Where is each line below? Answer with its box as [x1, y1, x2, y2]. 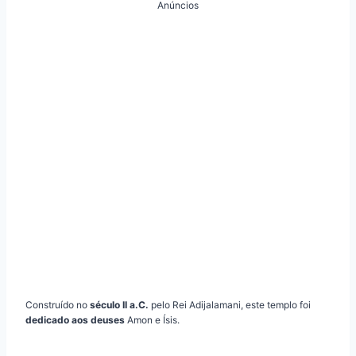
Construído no [25, 299, 90, 311]
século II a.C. [90, 299, 149, 311]
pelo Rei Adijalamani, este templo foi [149, 299, 311, 311]
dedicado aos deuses [25, 314, 125, 327]
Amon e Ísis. [125, 314, 180, 327]
